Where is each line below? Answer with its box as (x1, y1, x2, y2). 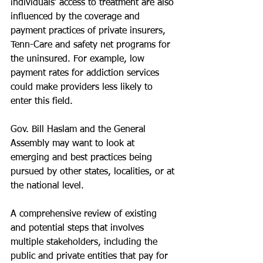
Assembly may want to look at (11, 139, 137, 149)
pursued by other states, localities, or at (11, 167, 177, 177)
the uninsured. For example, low (11, 55, 147, 64)
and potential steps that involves (11, 224, 147, 233)
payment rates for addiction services (11, 69, 162, 78)
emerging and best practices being (11, 153, 155, 163)
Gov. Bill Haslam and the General (11, 125, 149, 134)
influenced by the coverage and (11, 12, 143, 22)
